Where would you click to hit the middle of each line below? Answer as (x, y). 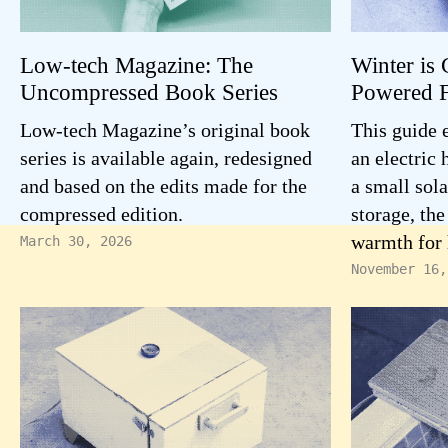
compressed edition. (101, 214)
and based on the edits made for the (163, 186)
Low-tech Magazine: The (136, 65)
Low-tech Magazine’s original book (165, 130)
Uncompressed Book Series (149, 92)
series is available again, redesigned (166, 158)
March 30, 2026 (76, 241)
